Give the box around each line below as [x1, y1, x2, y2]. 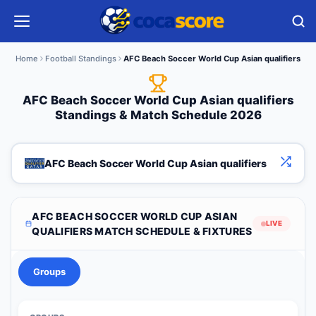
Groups [33, 266, 66, 278]
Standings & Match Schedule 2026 [54, 108, 262, 123]
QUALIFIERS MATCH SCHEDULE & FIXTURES [32, 225, 253, 238]
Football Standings [45, 54, 116, 63]
